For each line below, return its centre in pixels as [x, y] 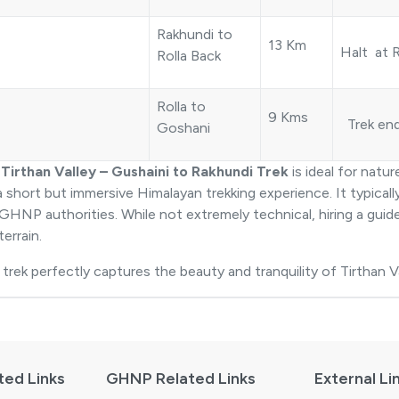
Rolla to [181, 107]
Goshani [183, 128]
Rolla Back [189, 56]
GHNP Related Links [181, 379]
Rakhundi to [195, 35]
